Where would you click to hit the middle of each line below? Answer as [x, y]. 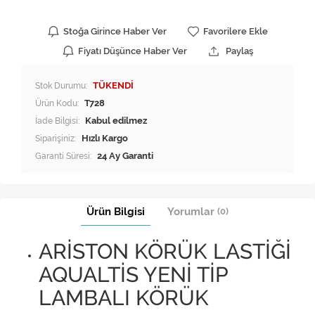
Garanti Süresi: [63, 156]
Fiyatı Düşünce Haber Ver [132, 51]
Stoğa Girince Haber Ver [115, 32]
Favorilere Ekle [235, 32]
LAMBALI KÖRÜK [124, 298]
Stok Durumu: [61, 86]
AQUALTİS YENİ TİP [133, 275]
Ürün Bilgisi [116, 212]
